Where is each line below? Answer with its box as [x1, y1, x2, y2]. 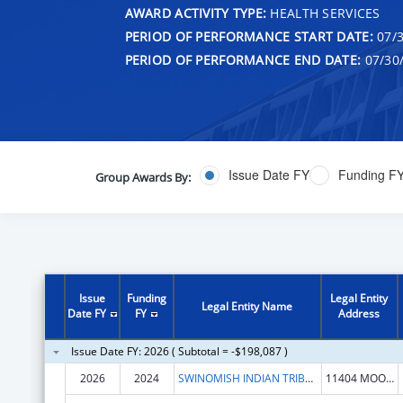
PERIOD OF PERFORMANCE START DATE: [124, 27, 373, 45]
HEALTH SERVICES [266, 4, 381, 22]
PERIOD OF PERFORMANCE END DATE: [124, 50, 362, 68]
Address [338, 305, 381, 321]
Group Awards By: [94, 168, 191, 185]
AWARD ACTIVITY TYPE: [124, 4, 267, 22]
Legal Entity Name [201, 298, 293, 314]
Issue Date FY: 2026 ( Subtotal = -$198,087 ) [70, 343, 288, 359]
